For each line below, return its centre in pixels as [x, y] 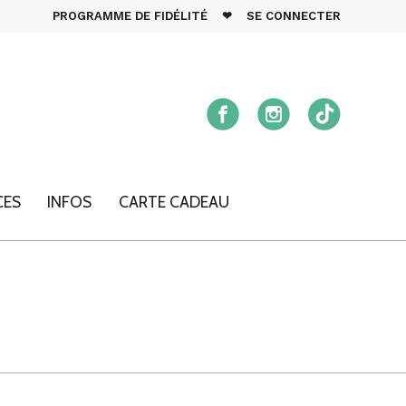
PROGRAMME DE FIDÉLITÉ [130, 16]
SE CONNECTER [294, 16]
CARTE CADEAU [174, 202]
